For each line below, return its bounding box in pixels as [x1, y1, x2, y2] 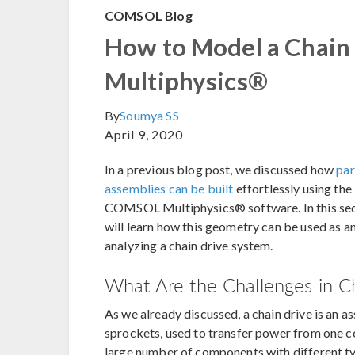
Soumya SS [120, 108, 179, 124]
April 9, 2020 [105, 127, 183, 143]
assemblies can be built [105, 181, 234, 197]
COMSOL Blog [105, 8, 193, 24]
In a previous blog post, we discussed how [105, 162, 337, 177]
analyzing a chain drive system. [105, 238, 273, 254]
